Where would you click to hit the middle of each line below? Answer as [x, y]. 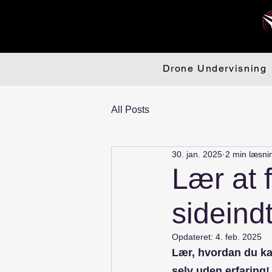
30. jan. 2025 [197, 154]
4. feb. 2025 [239, 237]
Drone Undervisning [215, 68]
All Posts [130, 110]
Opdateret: [194, 237]
